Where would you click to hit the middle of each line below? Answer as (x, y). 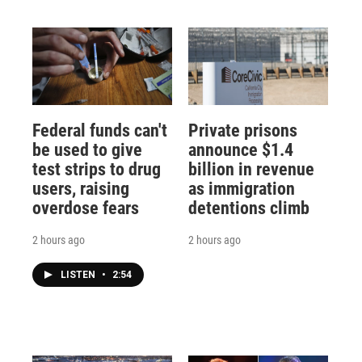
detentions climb (248, 208)
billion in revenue (251, 170)
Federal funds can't (100, 131)
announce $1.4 (240, 150)
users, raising (81, 189)
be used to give (87, 150)
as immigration (241, 189)
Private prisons (242, 131)
